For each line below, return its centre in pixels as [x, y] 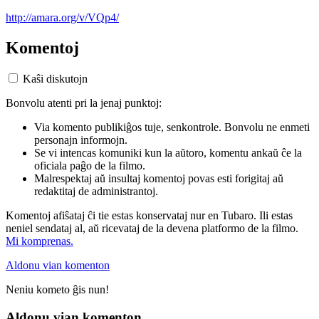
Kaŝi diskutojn [55, 79]
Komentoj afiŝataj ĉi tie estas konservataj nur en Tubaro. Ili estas [149, 216]
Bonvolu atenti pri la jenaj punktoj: [84, 103]
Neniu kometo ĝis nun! [57, 290]
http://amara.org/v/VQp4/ [62, 17]
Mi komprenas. [40, 241]
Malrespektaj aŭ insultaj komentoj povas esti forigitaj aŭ [159, 179]
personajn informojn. [81, 140]
